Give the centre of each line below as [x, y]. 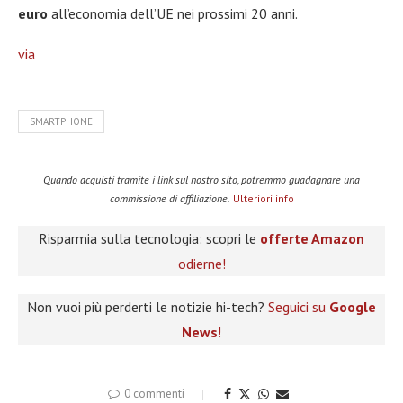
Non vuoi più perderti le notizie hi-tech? [148, 306]
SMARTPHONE [61, 121]
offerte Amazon [312, 238]
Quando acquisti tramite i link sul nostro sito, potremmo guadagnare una [201, 179]
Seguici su [299, 306]
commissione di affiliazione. [170, 198]
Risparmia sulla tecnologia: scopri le [149, 238]
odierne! [201, 263]
